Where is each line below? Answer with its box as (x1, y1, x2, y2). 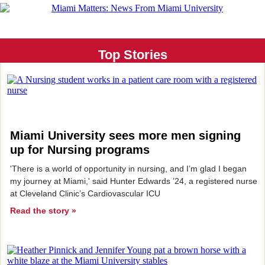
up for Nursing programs (10, 143, 150, 156)
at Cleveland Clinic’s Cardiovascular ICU (10, 189, 163, 198)
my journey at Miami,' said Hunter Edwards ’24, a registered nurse (10, 176, 257, 186)
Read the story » (10, 206, 76, 215)
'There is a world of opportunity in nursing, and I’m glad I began (10, 164, 247, 173)
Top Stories (98, 47, 167, 62)
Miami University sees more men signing (10, 129, 241, 142)
